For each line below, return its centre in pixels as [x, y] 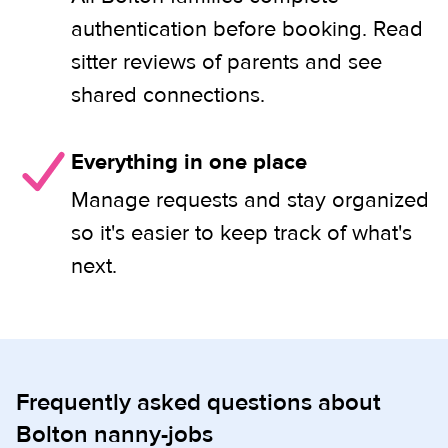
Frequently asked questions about [198, 402]
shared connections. [168, 95]
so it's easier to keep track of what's [241, 233]
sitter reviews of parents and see [226, 62]
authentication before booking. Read [247, 29]
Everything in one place [189, 162]
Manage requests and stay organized [250, 200]
